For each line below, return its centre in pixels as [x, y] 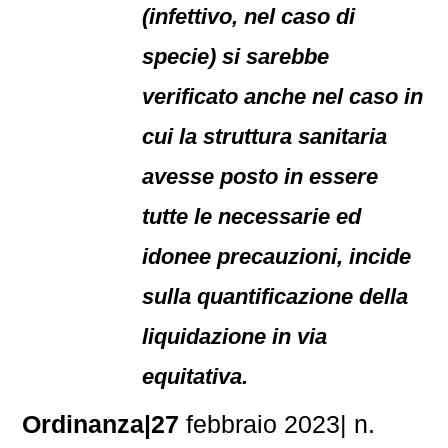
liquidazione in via [235, 336]
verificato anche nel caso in [283, 96]
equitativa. [195, 376]
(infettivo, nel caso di [249, 16]
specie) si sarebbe [236, 56]
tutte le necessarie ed [252, 216]
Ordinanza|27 [101, 424]
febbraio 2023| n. [277, 424]
